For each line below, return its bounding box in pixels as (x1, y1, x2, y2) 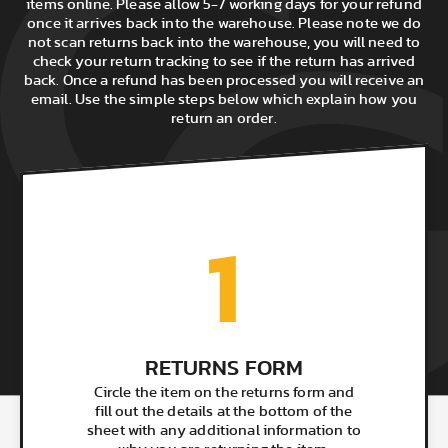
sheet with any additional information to (87, 423, 361, 439)
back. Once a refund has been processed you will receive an (23, 73, 425, 89)
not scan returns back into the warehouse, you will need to (27, 35, 421, 51)
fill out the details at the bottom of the (95, 404, 353, 420)
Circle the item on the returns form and (93, 385, 355, 401)
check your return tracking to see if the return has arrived (32, 54, 416, 70)
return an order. (171, 111, 277, 127)
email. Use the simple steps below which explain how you (30, 92, 418, 108)
